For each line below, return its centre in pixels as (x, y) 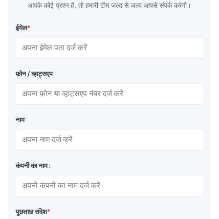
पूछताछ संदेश (31, 212)
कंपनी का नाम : (33, 166)
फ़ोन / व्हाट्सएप (34, 74)
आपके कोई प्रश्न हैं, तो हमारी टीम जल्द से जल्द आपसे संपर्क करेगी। (109, 5)
